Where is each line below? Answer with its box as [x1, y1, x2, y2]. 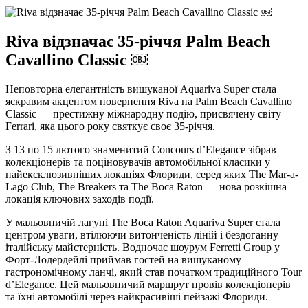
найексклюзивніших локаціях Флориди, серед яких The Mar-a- [5, 168, 298, 180]
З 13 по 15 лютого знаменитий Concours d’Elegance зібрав [5, 143, 276, 155]
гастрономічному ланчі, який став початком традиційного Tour [5, 265, 302, 278]
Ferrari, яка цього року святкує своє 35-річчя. [5, 120, 215, 132]
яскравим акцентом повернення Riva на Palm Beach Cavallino [5, 95, 292, 107]
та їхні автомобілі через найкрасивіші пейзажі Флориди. [5, 290, 268, 302]
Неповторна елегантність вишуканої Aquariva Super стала [5, 82, 276, 95]
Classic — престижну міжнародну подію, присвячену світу [5, 107, 281, 120]
